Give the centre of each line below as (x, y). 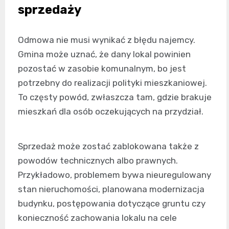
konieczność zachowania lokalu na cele (97, 217)
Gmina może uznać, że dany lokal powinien (104, 54)
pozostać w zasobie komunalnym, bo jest (102, 68)
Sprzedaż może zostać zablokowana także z (108, 146)
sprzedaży (50, 9)
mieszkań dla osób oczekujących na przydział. (111, 111)
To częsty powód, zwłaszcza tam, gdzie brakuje (115, 97)
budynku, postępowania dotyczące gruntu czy (112, 203)
